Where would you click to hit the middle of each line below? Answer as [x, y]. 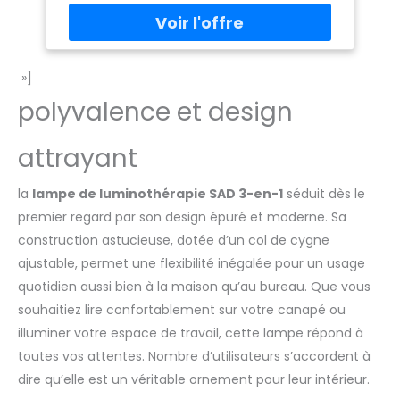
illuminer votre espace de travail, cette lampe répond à [191, 333]
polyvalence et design [155, 112]
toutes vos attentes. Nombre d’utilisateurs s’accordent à [194, 356]
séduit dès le [324, 193]
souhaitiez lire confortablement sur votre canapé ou [182, 309]
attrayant [78, 158]
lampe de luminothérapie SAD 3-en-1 [158, 193]
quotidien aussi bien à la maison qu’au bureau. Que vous [194, 286]
